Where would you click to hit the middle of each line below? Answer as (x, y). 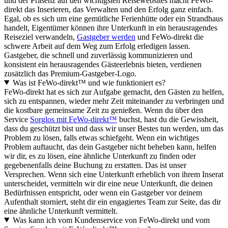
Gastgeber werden (106, 37)
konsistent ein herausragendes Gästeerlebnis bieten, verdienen (103, 64)
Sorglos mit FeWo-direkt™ (74, 119)
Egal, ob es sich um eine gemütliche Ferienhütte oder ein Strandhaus (113, 18)
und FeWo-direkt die (169, 37)
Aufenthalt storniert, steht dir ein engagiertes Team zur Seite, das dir (112, 202)
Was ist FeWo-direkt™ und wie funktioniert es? (89, 82)
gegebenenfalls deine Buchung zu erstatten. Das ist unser (95, 165)
